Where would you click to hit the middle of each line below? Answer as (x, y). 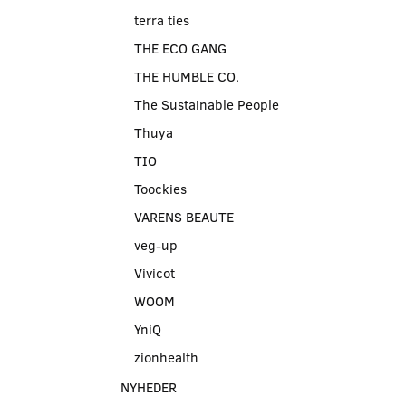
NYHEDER (149, 387)
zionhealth (166, 357)
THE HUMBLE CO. (187, 76)
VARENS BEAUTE (184, 216)
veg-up (156, 244)
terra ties (162, 19)
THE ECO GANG (180, 48)
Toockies (160, 188)
